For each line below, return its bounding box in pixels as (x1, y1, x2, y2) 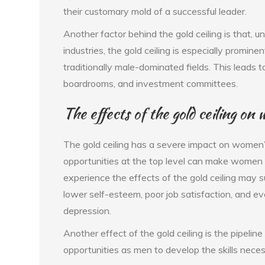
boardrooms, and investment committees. (63, 77, 238, 89)
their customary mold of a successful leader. (63, 5, 247, 17)
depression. (63, 204, 112, 216)
